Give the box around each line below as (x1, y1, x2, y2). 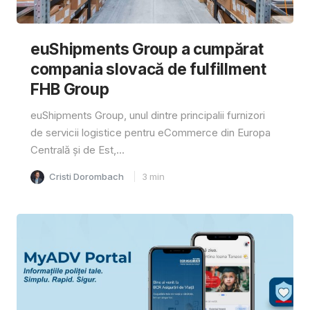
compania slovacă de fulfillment (30, 59, 266, 78)
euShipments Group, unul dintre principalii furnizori (30, 108, 265, 122)
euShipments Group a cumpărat (30, 39, 264, 58)
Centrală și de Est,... (30, 143, 125, 156)
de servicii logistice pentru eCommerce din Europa (30, 125, 271, 139)
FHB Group (30, 79, 109, 98)
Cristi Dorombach (48, 170, 124, 182)
